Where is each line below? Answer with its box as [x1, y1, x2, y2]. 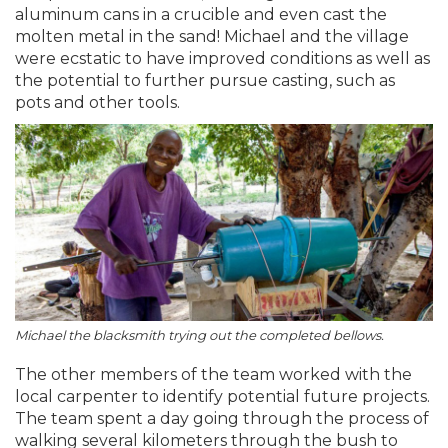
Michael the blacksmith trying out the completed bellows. [15, 326, 384, 343]
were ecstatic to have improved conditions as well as [15, 48, 430, 68]
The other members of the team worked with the [15, 364, 412, 384]
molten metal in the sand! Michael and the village [15, 26, 409, 46]
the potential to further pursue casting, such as [15, 70, 395, 90]
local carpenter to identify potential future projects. [15, 386, 430, 406]
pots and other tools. [15, 92, 184, 112]
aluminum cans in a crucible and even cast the [15, 4, 387, 24]
